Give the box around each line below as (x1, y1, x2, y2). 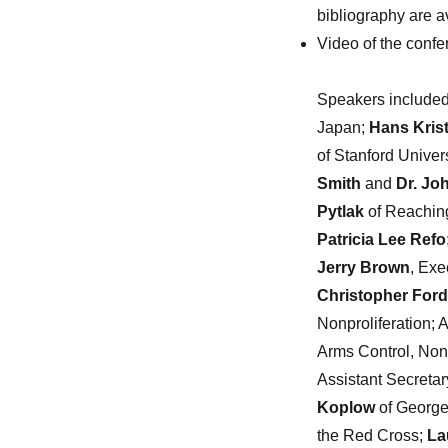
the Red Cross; (316, 427, 427, 445)
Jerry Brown (316, 259, 410, 277)
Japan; (316, 119, 369, 137)
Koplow (316, 399, 375, 417)
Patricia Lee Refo (316, 231, 446, 249)
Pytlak (316, 203, 364, 221)
